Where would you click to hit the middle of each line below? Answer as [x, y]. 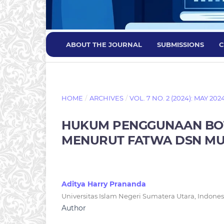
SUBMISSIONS [180, 45]
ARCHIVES [106, 98]
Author [74, 208]
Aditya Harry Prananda [104, 184]
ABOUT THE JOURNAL [104, 45]
